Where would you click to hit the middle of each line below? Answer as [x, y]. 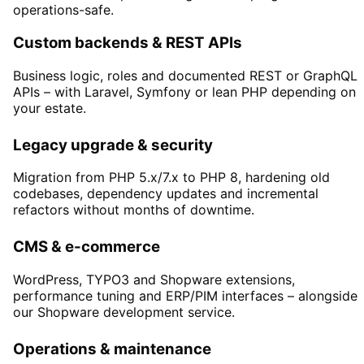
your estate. [50, 108]
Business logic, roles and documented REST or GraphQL [185, 75]
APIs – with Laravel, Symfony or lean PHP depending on [184, 91]
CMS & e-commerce [87, 247]
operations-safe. [63, 10]
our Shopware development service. [124, 312]
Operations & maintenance [112, 349]
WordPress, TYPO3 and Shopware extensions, [154, 279]
